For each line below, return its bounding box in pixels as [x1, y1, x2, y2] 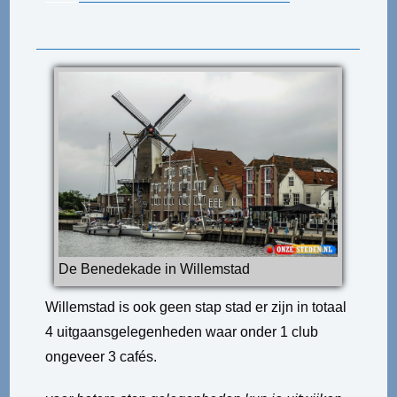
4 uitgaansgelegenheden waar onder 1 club [45, 324, 319, 340]
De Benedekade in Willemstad [58, 261, 251, 277]
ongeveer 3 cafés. [45, 349, 158, 365]
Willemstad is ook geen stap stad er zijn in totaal [45, 300, 347, 315]
